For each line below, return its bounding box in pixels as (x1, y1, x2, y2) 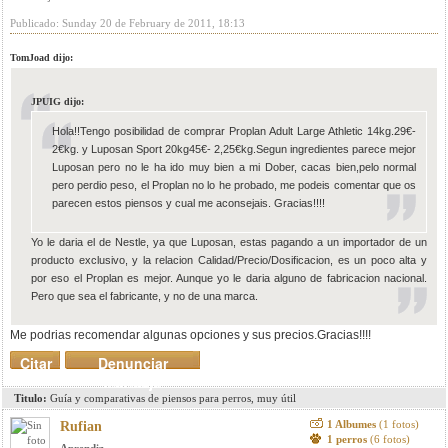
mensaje (104, 372, 161, 392)
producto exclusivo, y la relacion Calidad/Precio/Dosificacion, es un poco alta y (31, 254, 427, 266)
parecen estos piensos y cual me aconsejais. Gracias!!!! (52, 197, 325, 209)
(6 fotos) (369, 433, 410, 445)
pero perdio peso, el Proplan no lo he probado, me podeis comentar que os (52, 179, 416, 191)
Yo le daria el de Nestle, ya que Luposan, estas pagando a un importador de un (31, 236, 427, 248)
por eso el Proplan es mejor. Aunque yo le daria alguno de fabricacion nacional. (31, 272, 427, 284)
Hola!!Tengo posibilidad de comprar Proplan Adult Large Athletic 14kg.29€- (52, 125, 416, 137)
